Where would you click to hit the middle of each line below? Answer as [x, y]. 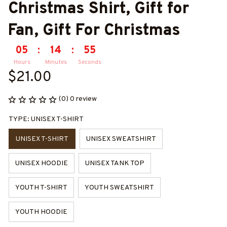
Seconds [90, 62]
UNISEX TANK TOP [115, 163]
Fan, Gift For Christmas [94, 31]
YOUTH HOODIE [41, 212]
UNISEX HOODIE [42, 163]
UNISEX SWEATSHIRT [121, 139]
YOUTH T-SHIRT [41, 187]
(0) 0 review [78, 99]
